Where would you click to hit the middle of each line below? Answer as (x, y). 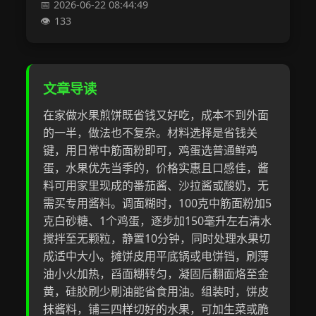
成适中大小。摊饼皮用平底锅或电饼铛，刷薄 (156, 256)
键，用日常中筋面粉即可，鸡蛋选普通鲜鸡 (151, 150)
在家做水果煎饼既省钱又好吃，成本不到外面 (156, 115)
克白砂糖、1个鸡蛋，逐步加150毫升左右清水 (158, 221)
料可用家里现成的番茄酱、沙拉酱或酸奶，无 (156, 186)
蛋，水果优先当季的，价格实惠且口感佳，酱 (156, 168)
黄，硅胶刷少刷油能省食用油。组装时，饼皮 (156, 291)
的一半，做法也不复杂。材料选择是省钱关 (151, 133)
